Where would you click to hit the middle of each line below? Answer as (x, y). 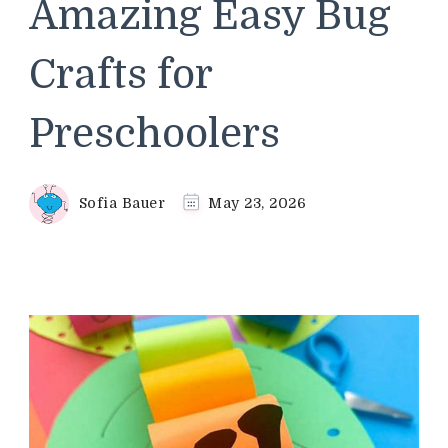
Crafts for (120, 74)
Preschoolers (154, 133)
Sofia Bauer (121, 202)
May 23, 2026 (257, 202)
